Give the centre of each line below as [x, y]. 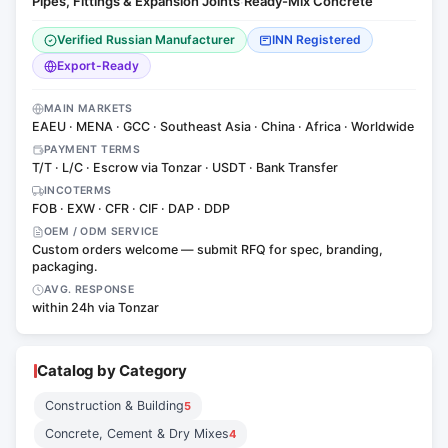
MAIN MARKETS [88, 108]
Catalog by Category [112, 370]
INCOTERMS [78, 190]
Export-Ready [98, 65]
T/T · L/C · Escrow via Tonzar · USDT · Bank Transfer [185, 167]
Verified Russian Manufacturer [146, 39]
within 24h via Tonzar [95, 307]
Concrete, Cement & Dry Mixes [137, 433]
